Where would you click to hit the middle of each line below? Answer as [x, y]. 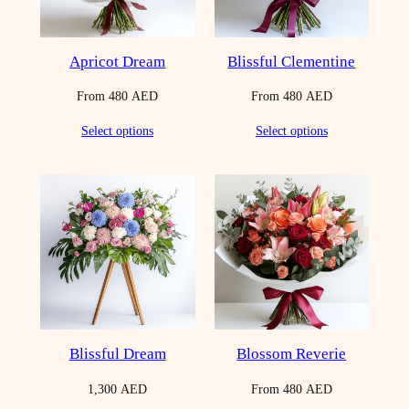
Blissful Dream [117, 353]
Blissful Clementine [292, 61]
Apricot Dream [118, 61]
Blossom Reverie [292, 353]
